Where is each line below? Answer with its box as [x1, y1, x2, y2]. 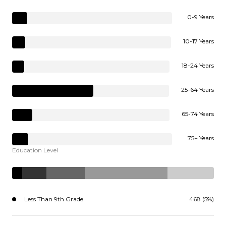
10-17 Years [183, 37, 214, 45]
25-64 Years [181, 85, 214, 93]
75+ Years [188, 134, 214, 142]
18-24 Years [182, 61, 214, 69]
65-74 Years [182, 109, 214, 118]
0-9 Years [187, 13, 214, 21]
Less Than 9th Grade [24, 195, 83, 203]
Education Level [12, 146, 58, 154]
